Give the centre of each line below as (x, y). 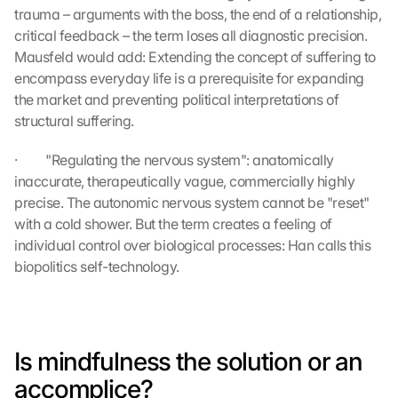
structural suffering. (74, 121)
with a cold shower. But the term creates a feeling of (173, 224)
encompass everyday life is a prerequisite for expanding (189, 78)
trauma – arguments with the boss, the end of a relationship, (198, 14)
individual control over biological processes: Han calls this (193, 245)
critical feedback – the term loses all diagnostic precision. (191, 36)
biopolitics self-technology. (97, 267)
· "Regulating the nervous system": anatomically (174, 160)
